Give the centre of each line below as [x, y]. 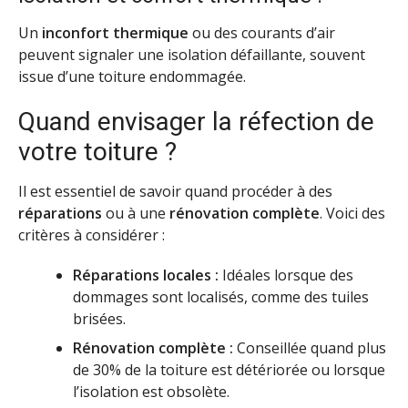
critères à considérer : [92, 235]
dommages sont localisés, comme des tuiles [221, 297]
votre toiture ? [97, 151]
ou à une [136, 213]
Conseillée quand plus [310, 348]
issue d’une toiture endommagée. [132, 76]
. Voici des [352, 213]
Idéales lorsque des [286, 275]
